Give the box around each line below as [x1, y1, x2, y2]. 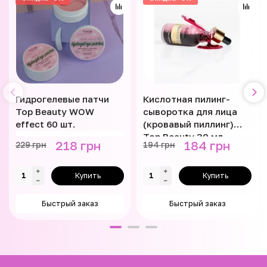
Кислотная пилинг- [143, 93, 230, 104]
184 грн [184, 137, 230, 153]
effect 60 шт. [15, 118, 75, 129]
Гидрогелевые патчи [15, 93, 109, 104]
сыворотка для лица [143, 105, 237, 117]
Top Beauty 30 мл [143, 131, 223, 142]
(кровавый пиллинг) [143, 118, 234, 129]
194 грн [143, 140, 175, 150]
